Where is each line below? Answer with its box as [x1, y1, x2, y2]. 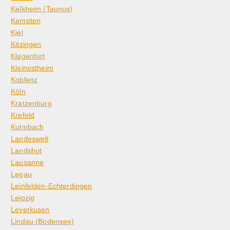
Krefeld [11, 111, 35, 120]
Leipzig [11, 194, 35, 202]
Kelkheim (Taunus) [11, 5, 73, 13]
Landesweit [11, 135, 49, 143]
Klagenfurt [11, 52, 45, 61]
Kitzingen [11, 40, 42, 49]
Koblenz [11, 75, 38, 84]
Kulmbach [11, 123, 44, 131]
